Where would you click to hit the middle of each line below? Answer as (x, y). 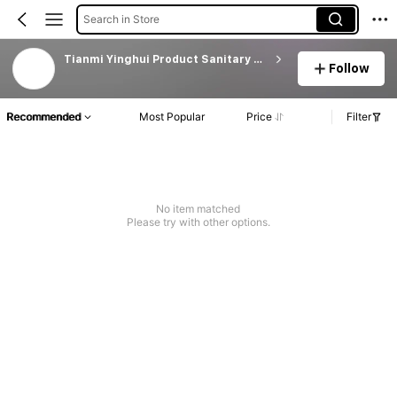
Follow (350, 68)
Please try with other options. (198, 222)
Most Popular (172, 117)
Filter (359, 117)
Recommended (43, 117)
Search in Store (121, 19)
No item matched (198, 209)
